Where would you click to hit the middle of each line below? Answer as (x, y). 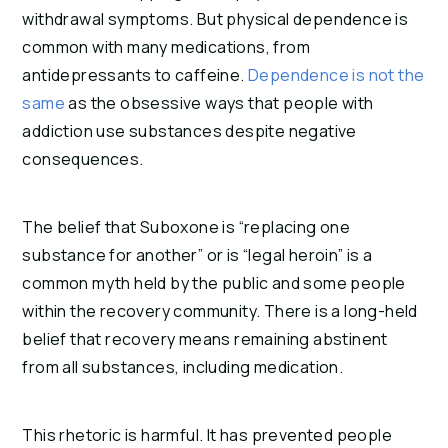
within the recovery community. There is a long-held (220, 311)
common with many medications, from (166, 47)
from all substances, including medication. (183, 367)
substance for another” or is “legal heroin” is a (197, 255)
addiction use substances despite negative (189, 131)
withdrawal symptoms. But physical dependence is (215, 19)
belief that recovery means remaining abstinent (205, 339)
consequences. (83, 159)
